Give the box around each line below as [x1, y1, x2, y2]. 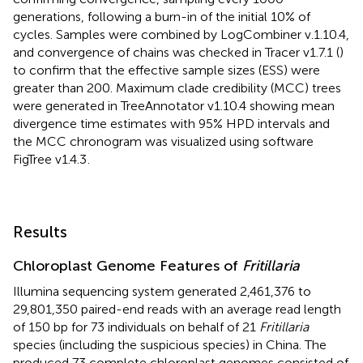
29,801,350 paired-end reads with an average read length [13, 301, 341, 317]
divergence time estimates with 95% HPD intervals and [13, 115, 330, 131]
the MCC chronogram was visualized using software [13, 133, 314, 149]
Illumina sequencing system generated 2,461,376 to [13, 283, 311, 299]
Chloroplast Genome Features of [13, 256, 242, 275]
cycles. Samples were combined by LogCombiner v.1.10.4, [13, 26, 349, 42]
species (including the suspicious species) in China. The [13, 336, 327, 352]
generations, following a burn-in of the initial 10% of [13, 8, 310, 24]
